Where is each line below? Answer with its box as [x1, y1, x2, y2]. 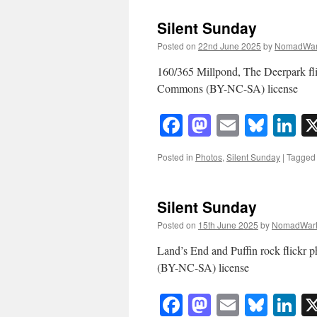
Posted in [157, 151, 193, 163]
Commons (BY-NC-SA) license [157, 80, 298, 96]
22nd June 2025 [198, 39, 261, 52]
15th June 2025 [198, 219, 258, 231]
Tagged [287, 151, 316, 163]
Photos [195, 151, 222, 163]
